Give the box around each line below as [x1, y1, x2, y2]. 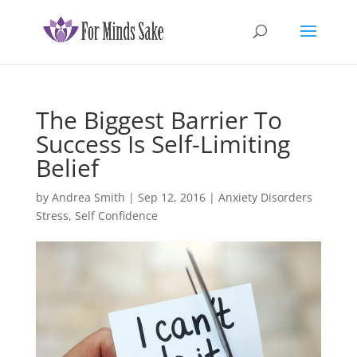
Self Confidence [74, 208, 158, 223]
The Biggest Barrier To [35, 104, 282, 136]
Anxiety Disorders [218, 190, 312, 205]
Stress [35, 208, 69, 223]
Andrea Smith [51, 190, 125, 205]
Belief [35, 151, 99, 184]
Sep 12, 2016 [137, 190, 206, 205]
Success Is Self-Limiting [35, 127, 290, 160]
